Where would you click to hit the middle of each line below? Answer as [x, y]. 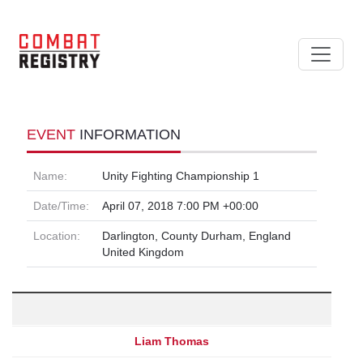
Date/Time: [61, 205]
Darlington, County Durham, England [196, 235]
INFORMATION [130, 134]
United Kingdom [143, 252]
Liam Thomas [172, 341]
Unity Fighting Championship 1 [181, 175]
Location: [57, 235]
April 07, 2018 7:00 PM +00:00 [180, 205]
